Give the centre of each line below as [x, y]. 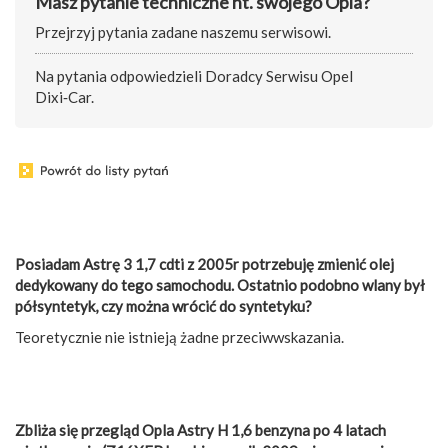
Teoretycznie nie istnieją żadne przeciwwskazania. [179, 336]
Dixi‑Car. [64, 97]
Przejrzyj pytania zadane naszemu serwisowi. [183, 32]
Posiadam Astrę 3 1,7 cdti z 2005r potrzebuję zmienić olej [204, 263]
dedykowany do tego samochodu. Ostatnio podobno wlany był [220, 284]
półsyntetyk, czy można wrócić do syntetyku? [163, 305]
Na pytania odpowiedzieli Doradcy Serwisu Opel [194, 76]
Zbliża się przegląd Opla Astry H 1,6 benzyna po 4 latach [200, 429]
